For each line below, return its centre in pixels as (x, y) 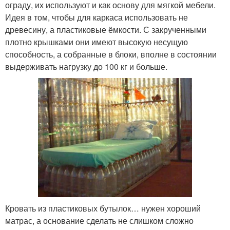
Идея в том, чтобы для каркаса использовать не (97, 17)
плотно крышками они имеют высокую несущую (97, 42)
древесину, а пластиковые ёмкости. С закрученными (106, 30)
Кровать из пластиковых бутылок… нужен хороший (103, 208)
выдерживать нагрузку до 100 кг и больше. (86, 66)
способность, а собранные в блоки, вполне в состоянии (111, 54)
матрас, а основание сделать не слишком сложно (99, 220)
